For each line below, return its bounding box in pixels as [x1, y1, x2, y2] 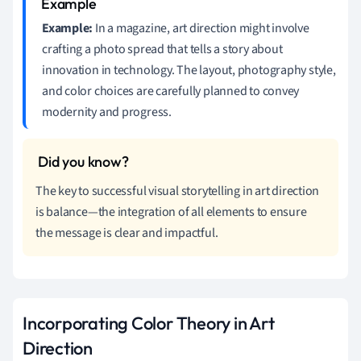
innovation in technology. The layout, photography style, [42, 60, 336, 79]
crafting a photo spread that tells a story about [42, 39, 283, 58]
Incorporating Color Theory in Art [23, 311, 275, 334]
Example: [42, 19, 93, 37]
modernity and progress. [42, 102, 172, 121]
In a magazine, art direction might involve [93, 19, 309, 37]
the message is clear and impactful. [35, 223, 218, 242]
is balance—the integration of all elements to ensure [35, 202, 307, 221]
